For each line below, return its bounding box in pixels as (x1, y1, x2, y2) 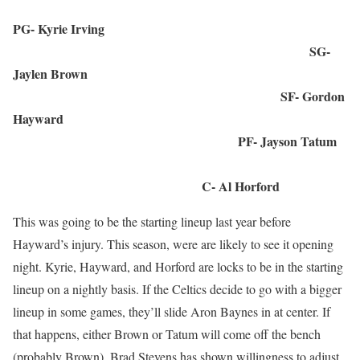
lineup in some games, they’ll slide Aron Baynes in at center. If (13, 303, 330, 321)
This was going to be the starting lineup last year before (13, 213, 291, 231)
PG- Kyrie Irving (13, 19, 347, 39)
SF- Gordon (280, 87, 345, 106)
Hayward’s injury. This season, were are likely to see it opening (13, 235, 333, 253)
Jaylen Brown (13, 64, 345, 84)
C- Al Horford (202, 177, 280, 196)
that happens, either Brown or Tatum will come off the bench (13, 325, 321, 343)
